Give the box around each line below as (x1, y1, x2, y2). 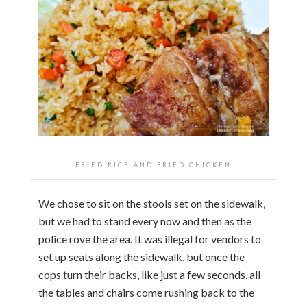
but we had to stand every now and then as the (38, 214, 251, 228)
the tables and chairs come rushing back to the (38, 286, 254, 299)
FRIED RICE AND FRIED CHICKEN (75, 161, 232, 169)
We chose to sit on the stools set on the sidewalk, (38, 197, 265, 210)
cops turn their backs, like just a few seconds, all (38, 268, 260, 282)
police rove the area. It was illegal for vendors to (38, 232, 261, 246)
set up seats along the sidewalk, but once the (38, 250, 245, 264)
